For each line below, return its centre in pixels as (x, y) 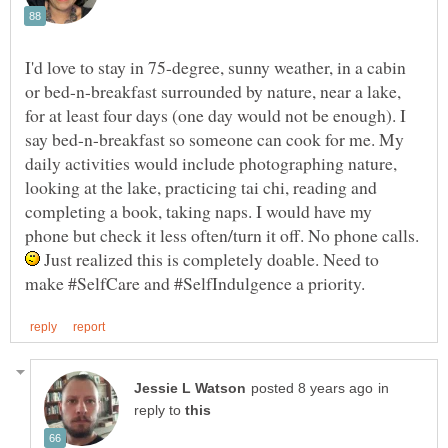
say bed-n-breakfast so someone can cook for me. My (214, 138)
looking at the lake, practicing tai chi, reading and (201, 186)
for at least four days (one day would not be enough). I (215, 114)
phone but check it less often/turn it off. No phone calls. (222, 234)
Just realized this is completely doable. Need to (209, 258)
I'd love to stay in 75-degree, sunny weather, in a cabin (215, 66)
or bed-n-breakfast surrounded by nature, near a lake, (213, 90)
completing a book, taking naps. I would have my (198, 210)
